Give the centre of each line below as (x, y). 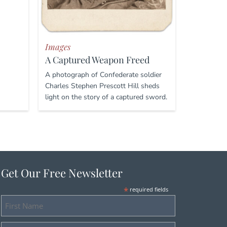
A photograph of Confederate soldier (103, 75)
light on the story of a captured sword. (106, 97)
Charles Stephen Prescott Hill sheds (102, 86)
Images (58, 47)
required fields (148, 190)
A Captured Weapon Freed (97, 60)
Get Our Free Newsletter (62, 173)
